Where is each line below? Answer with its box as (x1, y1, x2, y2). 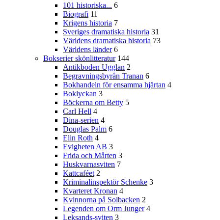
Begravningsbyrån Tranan (63, 72, 143, 81)
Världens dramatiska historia (63, 36, 151, 45)
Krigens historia (63, 19, 112, 27)
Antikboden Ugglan (63, 63, 125, 72)
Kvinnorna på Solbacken (63, 195, 140, 204)
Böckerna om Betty (63, 98, 123, 107)
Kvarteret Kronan (63, 187, 117, 195)
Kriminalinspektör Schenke (63, 178, 147, 187)
